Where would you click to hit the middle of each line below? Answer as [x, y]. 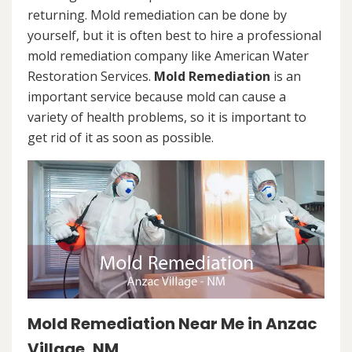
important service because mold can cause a [157, 97]
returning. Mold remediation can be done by [157, 15]
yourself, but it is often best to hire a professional [174, 35]
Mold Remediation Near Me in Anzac [172, 324]
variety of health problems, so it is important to [167, 117]
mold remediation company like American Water [168, 56]
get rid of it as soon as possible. [121, 137]
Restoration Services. [91, 76]
